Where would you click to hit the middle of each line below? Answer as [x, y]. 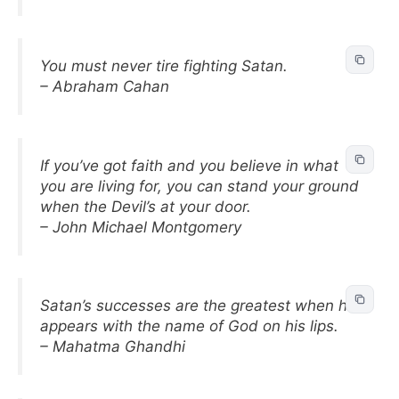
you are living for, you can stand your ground [199, 186]
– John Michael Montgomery [141, 227]
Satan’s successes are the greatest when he [198, 305]
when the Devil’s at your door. [146, 206]
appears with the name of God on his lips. [189, 326]
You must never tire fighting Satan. [164, 66]
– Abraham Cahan [105, 86]
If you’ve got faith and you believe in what [189, 165]
